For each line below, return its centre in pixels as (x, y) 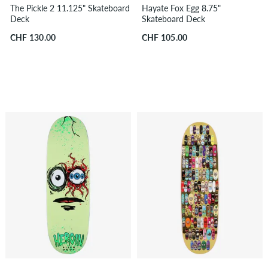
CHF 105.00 (165, 38)
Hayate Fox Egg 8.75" (181, 8)
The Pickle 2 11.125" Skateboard (70, 8)
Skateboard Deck (173, 19)
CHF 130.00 (33, 38)
